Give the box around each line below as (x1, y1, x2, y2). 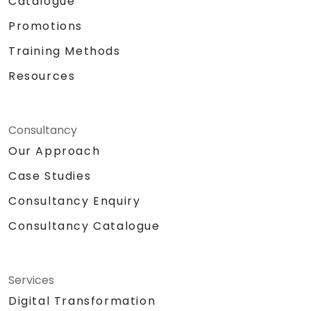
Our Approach (8, 142, 101, 159)
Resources (8, 67, 76, 84)
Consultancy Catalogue (8, 218, 160, 235)
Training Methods (8, 42, 121, 59)
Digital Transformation (8, 293, 156, 310)
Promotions (8, 17, 83, 34)
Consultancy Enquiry (8, 193, 141, 210)
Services (8, 272, 54, 289)
